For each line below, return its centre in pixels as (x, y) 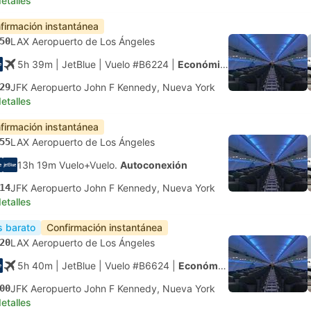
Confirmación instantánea (104, 227)
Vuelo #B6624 (137, 266)
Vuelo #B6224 (137, 64)
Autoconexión (154, 165)
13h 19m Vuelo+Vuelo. (69, 165)
